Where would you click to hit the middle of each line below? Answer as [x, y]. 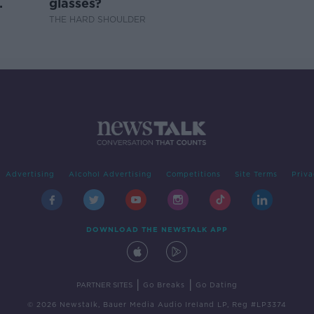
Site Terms [256, 174]
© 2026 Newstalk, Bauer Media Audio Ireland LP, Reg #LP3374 [157, 305]
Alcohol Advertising [110, 174]
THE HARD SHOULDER [98, 19]
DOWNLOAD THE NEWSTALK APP [157, 230]
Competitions [193, 174]
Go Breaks [164, 285]
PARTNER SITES [104, 285]
